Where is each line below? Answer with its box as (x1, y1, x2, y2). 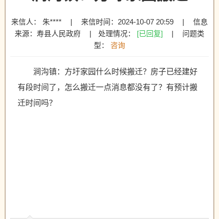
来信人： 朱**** (11, 18, 64, 26)
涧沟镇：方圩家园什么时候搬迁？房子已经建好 (33, 67, 197, 76)
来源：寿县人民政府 (15, 29, 81, 38)
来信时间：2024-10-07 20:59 (81, 18, 174, 26)
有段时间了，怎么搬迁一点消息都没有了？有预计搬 (18, 83, 197, 91)
